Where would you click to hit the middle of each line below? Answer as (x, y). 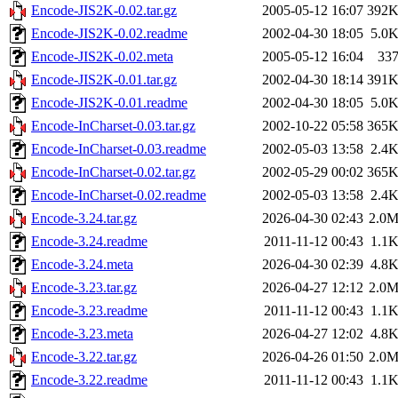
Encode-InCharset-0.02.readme (119, 195)
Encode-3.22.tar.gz (84, 356)
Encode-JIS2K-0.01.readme (109, 102)
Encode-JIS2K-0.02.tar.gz (104, 10)
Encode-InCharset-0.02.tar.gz (113, 171)
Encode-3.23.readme (89, 310)
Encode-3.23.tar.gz (84, 287)
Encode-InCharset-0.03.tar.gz (113, 125)
